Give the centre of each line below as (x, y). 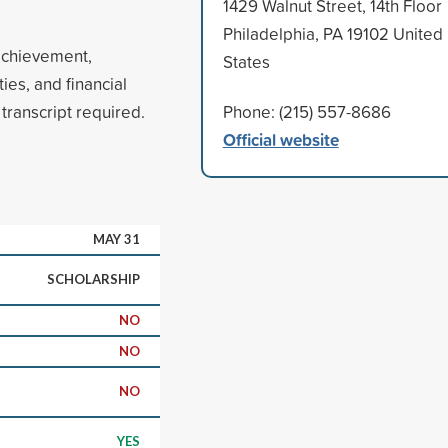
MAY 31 (116, 238)
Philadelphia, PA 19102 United (332, 33)
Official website (280, 139)
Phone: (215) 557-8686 (306, 111)
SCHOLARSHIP (93, 278)
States (246, 61)
